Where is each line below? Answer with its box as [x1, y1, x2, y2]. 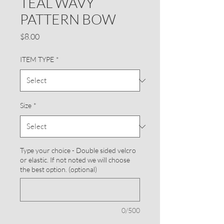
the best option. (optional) [20, 165, 97, 173]
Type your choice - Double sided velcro [20, 146, 136, 154]
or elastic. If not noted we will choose [20, 155, 130, 164]
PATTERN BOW [20, 10, 116, 27]
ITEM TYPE [20, 55, 54, 63]
